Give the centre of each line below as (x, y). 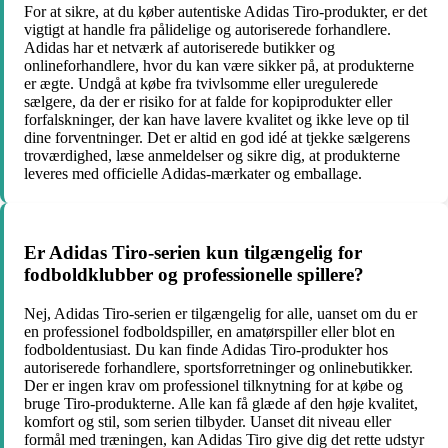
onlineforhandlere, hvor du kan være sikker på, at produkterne (219, 66)
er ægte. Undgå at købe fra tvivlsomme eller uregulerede (201, 84)
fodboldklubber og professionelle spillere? (194, 274)
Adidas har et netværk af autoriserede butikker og (179, 48)
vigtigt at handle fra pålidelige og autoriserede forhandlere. (207, 30)
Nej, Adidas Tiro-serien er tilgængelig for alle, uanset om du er (220, 313)
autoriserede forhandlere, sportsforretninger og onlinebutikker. (218, 367)
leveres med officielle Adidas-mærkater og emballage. (193, 174)
